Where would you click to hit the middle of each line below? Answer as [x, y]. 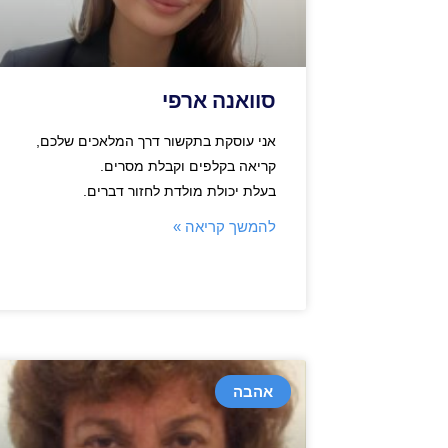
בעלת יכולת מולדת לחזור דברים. [177, 190]
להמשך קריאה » [224, 226]
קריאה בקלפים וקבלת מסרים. [188, 165]
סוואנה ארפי [219, 100]
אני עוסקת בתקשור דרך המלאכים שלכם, [156, 140]
